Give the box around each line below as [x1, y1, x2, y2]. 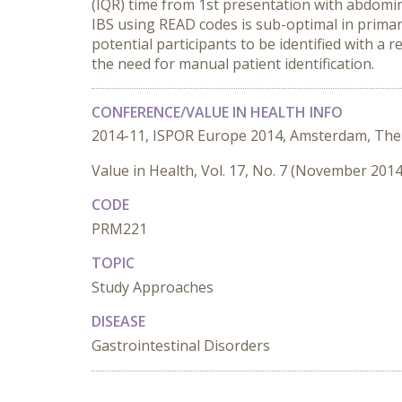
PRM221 [92, 219, 147, 239]
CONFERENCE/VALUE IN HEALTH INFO [92, 102, 343, 122]
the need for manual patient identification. [92, 54, 374, 74]
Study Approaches [92, 277, 214, 297]
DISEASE [92, 311, 145, 331]
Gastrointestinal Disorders [92, 336, 270, 355]
